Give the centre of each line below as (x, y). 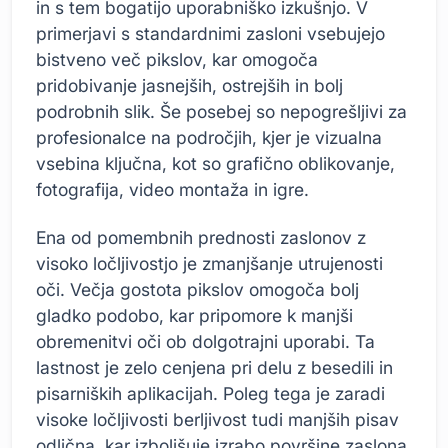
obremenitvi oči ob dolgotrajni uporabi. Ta (205, 341)
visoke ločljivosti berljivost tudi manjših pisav (217, 419)
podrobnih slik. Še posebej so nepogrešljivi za (221, 112)
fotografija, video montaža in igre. (172, 190)
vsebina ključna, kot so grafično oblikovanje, (215, 164)
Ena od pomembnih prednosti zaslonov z (201, 237)
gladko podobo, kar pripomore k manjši (194, 315)
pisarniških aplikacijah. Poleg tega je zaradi (210, 393)
